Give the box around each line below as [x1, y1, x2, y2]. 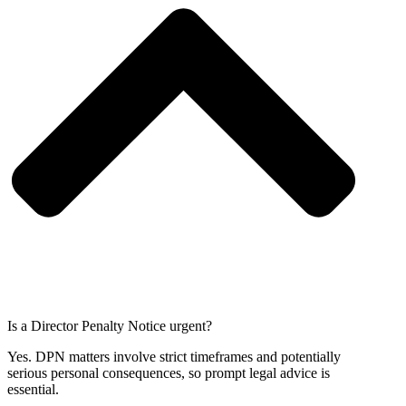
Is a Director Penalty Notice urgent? [7, 317, 212, 333]
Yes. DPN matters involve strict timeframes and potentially [7, 348, 341, 364]
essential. [7, 381, 59, 397]
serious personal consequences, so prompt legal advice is [7, 364, 330, 381]
